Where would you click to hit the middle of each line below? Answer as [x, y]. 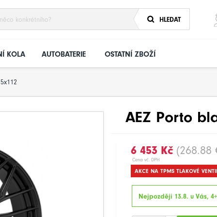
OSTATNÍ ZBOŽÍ [130, 54]
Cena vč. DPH [146, 160]
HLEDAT [170, 20]
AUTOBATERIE [64, 54]
